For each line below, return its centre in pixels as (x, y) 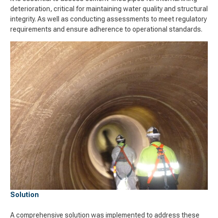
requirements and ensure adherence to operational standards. (108, 29)
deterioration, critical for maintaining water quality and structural (109, 9)
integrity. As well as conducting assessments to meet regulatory (109, 19)
